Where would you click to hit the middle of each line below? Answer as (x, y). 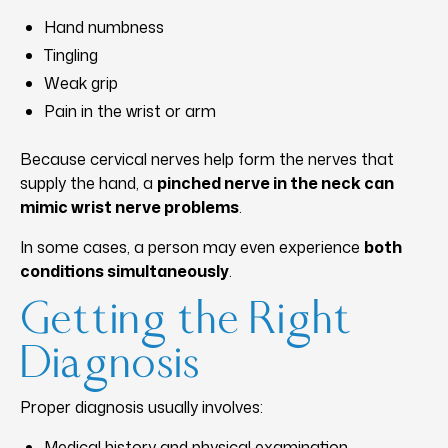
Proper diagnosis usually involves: (141, 406)
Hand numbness (104, 26)
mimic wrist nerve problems (129, 206)
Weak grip (81, 82)
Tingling (71, 54)
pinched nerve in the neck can (275, 182)
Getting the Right (186, 320)
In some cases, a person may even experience (192, 246)
